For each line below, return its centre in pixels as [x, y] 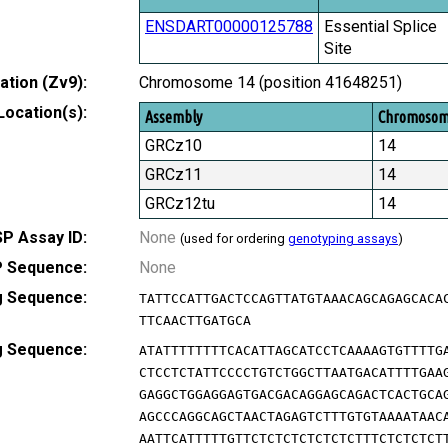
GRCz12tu [180, 204]
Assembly [173, 117]
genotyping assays [343, 239]
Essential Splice [380, 27]
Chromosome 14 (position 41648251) [270, 83]
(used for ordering [234, 239]
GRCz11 [173, 175]
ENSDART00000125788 [229, 27]
